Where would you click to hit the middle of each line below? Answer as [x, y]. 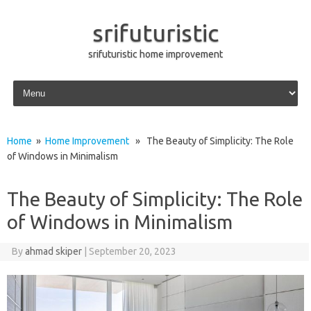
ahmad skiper [53, 251]
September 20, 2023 [132, 251]
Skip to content [43, 83]
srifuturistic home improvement [155, 54]
